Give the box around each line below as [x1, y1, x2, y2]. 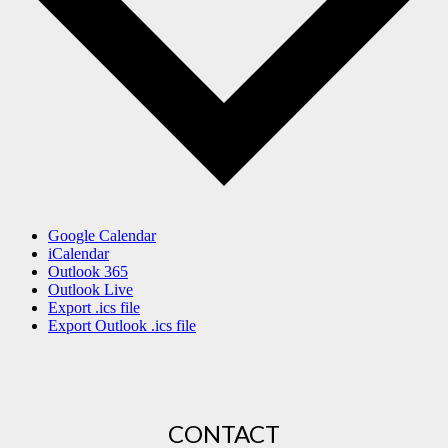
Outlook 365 [48, 262, 128, 280]
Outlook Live [48, 280, 133, 298]
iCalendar [48, 244, 109, 262]
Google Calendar [48, 226, 156, 244]
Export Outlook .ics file [48, 316, 196, 334]
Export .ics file [48, 298, 140, 316]
